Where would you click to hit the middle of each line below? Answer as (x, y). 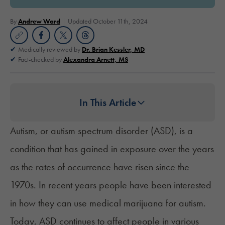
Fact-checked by (41, 59)
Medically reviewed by (50, 49)
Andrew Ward (39, 21)
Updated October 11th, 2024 (108, 21)
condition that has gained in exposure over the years (112, 148)
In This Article (107, 102)
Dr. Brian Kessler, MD (113, 49)
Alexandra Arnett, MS (96, 59)
